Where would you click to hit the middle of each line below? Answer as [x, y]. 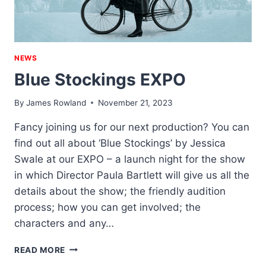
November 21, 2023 [136, 102]
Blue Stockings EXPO [100, 80]
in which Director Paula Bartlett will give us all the [132, 175]
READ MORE [40, 250]
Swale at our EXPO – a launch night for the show [130, 159]
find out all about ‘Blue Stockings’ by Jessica [120, 143]
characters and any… [64, 223]
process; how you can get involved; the [107, 207]
